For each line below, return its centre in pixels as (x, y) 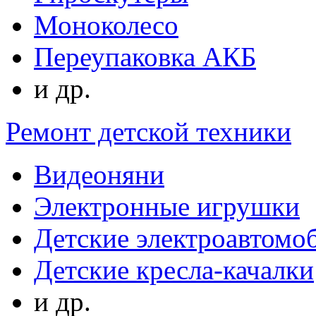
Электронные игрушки (167, 206)
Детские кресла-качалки (174, 270)
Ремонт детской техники (148, 132)
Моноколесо (106, 25)
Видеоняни (99, 175)
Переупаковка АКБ (145, 57)
